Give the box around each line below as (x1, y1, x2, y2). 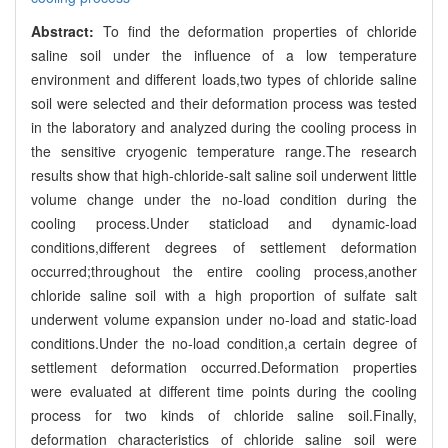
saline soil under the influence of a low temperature (31, 44, 417, 65)
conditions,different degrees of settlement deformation (31, 236, 417, 257)
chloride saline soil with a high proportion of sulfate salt (31, 284, 417, 305)
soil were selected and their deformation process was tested (31, 92, 417, 113)
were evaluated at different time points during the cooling (31, 380, 417, 401)
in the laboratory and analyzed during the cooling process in (31, 116, 417, 137)
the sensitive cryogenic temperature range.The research (31, 140, 417, 161)
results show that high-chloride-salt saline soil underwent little (31, 164, 417, 185)
